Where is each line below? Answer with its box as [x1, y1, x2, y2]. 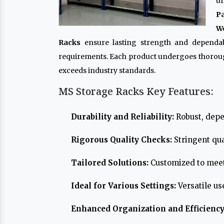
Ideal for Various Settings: [71, 181, 176, 190]
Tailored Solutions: [71, 158, 148, 167]
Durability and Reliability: [71, 112, 174, 121]
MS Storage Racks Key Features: [58, 84, 213, 98]
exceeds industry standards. [58, 66, 155, 75]
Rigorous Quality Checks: [71, 135, 172, 144]
